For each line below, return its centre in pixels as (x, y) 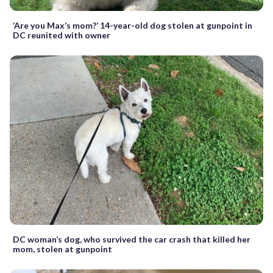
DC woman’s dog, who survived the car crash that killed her (132, 239)
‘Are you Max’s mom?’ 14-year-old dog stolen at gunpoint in (133, 26)
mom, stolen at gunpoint (62, 249)
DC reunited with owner (62, 35)
